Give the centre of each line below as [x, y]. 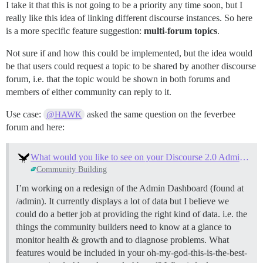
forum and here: [35, 127]
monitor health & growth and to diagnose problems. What [122, 240]
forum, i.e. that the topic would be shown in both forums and [118, 79]
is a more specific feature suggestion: [75, 31]
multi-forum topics [181, 31]
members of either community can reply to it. [89, 92]
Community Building [72, 169]
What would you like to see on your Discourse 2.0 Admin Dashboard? [244, 157]
